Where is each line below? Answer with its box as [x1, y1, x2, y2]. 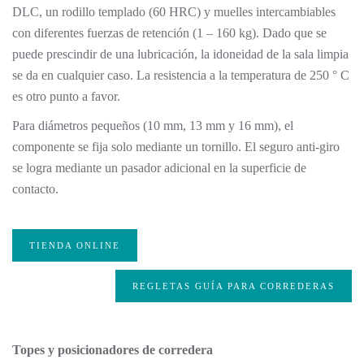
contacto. [12, 182, 58, 196]
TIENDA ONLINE [29, 240, 120, 250]
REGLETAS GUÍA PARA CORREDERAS [132, 281, 335, 291]
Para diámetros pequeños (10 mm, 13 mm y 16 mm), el [12, 119, 293, 132]
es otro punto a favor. [12, 89, 120, 103]
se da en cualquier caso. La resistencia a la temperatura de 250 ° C [12, 68, 349, 82]
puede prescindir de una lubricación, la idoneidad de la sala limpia [12, 47, 349, 61]
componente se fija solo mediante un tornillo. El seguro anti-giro [12, 140, 340, 154]
